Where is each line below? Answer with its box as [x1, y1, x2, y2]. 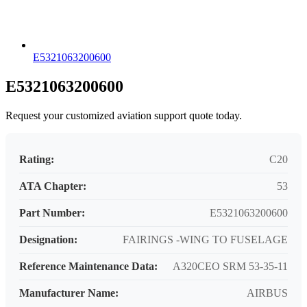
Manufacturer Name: [19, 287, 119, 299]
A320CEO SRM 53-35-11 [173, 260, 288, 273]
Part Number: [19, 207, 85, 219]
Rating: [19, 153, 54, 166]
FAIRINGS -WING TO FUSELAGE [123, 234, 288, 246]
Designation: [19, 234, 77, 246]
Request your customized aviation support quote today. [5, 110, 242, 122]
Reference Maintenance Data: [19, 260, 158, 273]
